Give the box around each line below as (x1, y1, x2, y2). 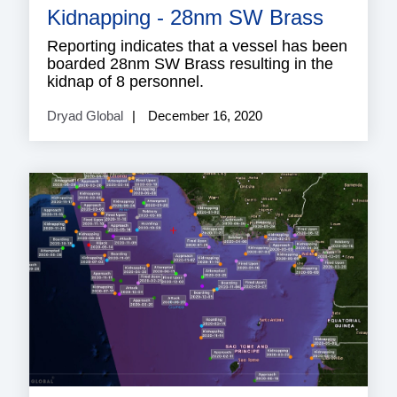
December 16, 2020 (144, 108, 262, 124)
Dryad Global (47, 108, 123, 124)
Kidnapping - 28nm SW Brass (47, 5, 323, 30)
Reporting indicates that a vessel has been (47, 37, 347, 56)
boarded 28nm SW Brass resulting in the (47, 55, 333, 74)
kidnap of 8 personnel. (47, 73, 204, 91)
